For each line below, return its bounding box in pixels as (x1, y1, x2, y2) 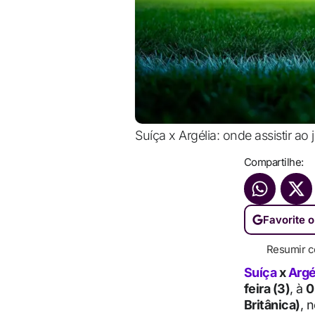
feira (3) (243, 281, 290, 296)
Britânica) (243, 297, 300, 312)
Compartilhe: (243, 155, 304, 169)
